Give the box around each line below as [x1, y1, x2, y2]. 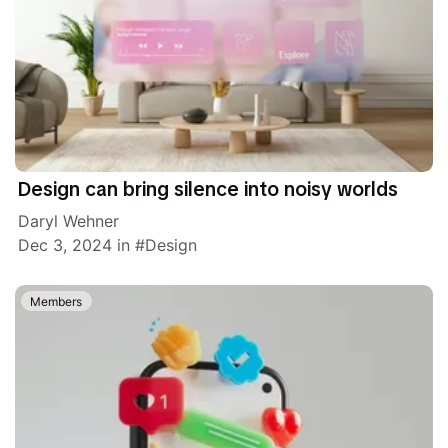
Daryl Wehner [18, 210, 120, 231]
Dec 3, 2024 [18, 234, 113, 255]
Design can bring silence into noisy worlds [18, 177, 399, 203]
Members [30, 293, 83, 309]
